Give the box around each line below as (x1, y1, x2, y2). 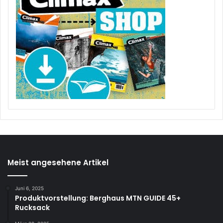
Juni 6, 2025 (15, 185, 44, 191)
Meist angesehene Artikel (7, 157, 109, 168)
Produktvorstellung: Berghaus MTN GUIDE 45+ (15, 193, 181, 203)
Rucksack (15, 202, 50, 213)
